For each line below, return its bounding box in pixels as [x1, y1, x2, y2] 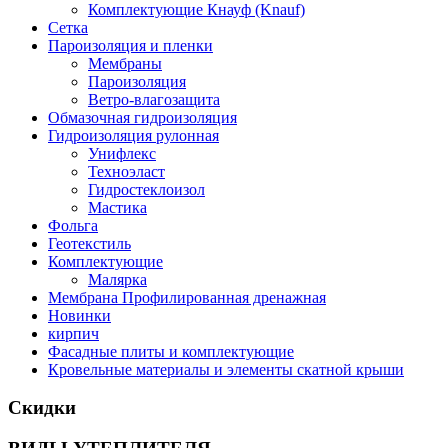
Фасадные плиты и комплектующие [48, 342, 294, 360]
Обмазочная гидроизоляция [48, 108, 237, 126]
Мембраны [88, 54, 162, 72]
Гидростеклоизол [88, 180, 205, 198]
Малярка [88, 270, 147, 288]
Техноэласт [88, 162, 165, 180]
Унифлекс [88, 144, 156, 162]
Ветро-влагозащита [88, 90, 220, 108]
